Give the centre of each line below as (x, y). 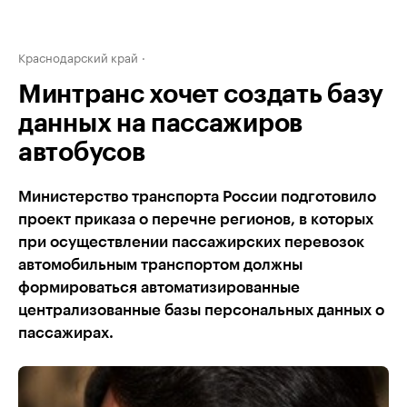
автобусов (82, 153)
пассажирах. (66, 333)
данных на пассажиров (160, 124)
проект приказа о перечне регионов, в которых (196, 219)
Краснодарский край (78, 56)
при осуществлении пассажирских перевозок (191, 242)
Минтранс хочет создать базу (201, 94)
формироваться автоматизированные (159, 288)
